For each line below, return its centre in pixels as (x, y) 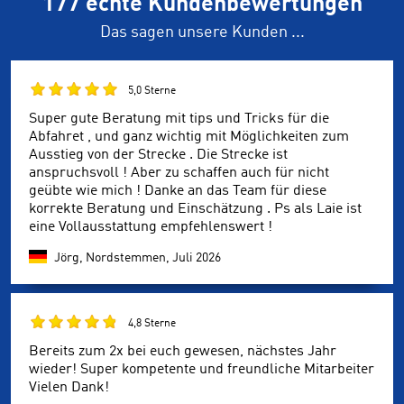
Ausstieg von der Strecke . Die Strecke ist (158, 155)
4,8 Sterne (152, 323)
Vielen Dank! (69, 387)
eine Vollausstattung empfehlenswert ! (151, 227)
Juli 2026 (197, 257)
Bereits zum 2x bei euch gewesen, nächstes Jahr (183, 351)
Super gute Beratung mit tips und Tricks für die (179, 119)
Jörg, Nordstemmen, (113, 257)
